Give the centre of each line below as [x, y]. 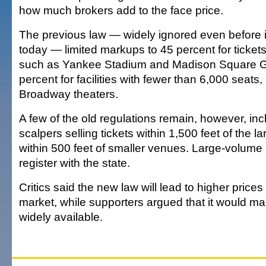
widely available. [61, 217]
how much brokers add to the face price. [121, 10]
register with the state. [75, 163]
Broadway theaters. [69, 94]
